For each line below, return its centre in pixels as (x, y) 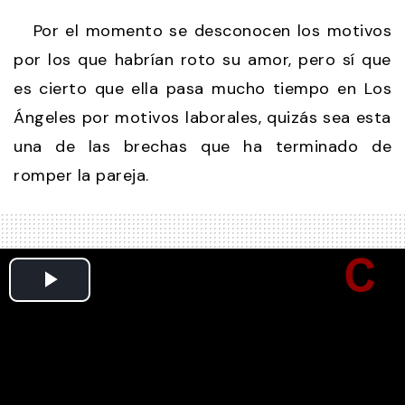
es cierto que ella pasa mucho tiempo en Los (202, 88)
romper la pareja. (81, 175)
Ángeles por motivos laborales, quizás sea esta (202, 117)
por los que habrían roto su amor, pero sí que (202, 59)
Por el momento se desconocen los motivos (202, 30)
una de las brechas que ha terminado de (202, 146)
